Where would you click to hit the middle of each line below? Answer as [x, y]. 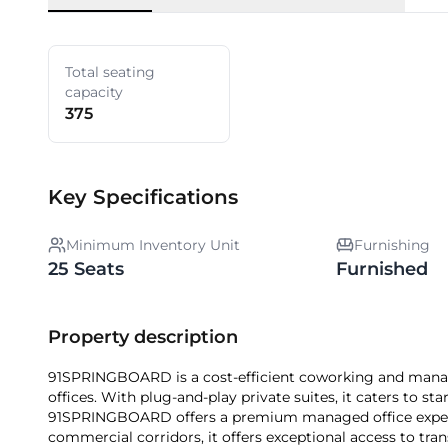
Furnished [382, 269]
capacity [94, 92]
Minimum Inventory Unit [153, 245]
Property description [143, 337]
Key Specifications [143, 197]
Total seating [110, 72]
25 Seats [86, 269]
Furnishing [392, 245]
